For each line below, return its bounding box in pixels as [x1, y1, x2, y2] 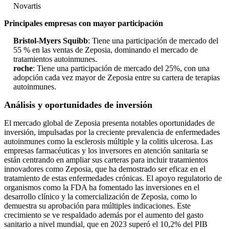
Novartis [13, 2, 41, 11]
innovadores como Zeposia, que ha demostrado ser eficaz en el [4, 165, 205, 174]
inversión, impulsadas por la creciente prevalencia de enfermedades [4, 128, 220, 137]
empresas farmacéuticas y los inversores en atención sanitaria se [4, 146, 208, 155]
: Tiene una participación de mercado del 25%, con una [33, 64, 210, 73]
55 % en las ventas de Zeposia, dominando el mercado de [13, 45, 198, 55]
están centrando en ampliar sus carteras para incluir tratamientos [4, 155, 208, 165]
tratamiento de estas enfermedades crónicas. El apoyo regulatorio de [4, 174, 222, 183]
